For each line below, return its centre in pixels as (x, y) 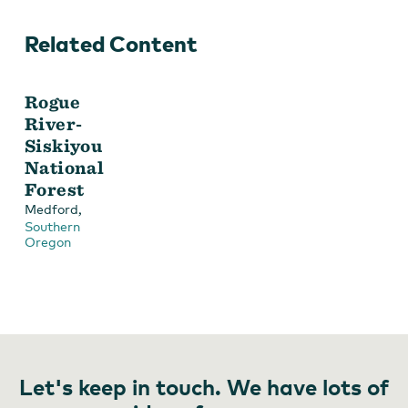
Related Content (111, 44)
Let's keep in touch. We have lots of (204, 387)
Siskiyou (64, 146)
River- (54, 124)
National (65, 168)
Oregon (48, 242)
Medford (51, 209)
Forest (55, 190)
